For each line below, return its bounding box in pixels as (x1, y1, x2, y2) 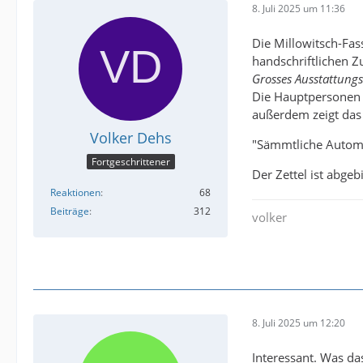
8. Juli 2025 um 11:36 (252, 2, 345, 16)
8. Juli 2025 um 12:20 (252, 316, 345, 331)
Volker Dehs (89, 127, 172, 147)
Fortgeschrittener (91, 155, 170, 169)
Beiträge (50, 204, 89, 219)
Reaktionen (50, 186, 100, 200)
